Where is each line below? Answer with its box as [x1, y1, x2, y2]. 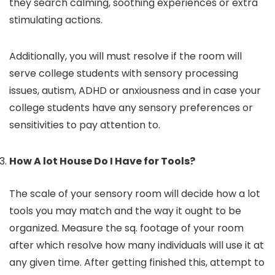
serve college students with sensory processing [9, 66, 238, 80]
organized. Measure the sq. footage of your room [9, 221, 244, 235]
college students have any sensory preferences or [9, 101, 253, 115]
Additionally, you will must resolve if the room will [9, 49, 242, 63]
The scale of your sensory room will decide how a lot [9, 187, 260, 201]
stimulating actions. [9, 13, 103, 27]
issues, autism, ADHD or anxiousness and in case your [9, 83, 261, 98]
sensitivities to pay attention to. [9, 118, 163, 132]
